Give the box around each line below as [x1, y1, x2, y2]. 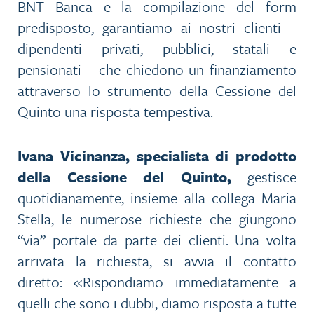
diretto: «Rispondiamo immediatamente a [18, 271, 296, 293]
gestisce [231, 166, 296, 188]
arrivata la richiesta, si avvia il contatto [18, 250, 296, 272]
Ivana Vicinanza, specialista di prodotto [18, 145, 296, 167]
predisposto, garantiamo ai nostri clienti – [18, 17, 296, 39]
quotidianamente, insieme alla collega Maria [18, 187, 296, 209]
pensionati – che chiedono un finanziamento [18, 59, 296, 81]
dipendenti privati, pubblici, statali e [18, 38, 296, 60]
